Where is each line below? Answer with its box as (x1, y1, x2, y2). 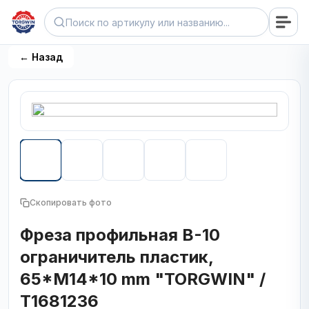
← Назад (19, 51, 63, 63)
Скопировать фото (30, 197, 112, 208)
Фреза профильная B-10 (20, 225, 220, 245)
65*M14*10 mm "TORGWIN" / (20, 269, 266, 289)
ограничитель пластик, (20, 247, 213, 267)
